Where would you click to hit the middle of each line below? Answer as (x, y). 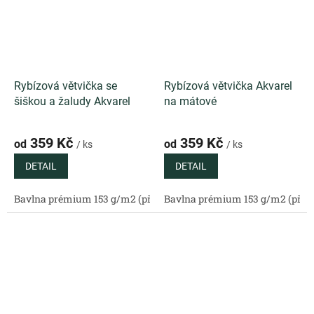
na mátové (190, 101)
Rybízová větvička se (66, 86)
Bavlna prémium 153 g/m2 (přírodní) (98, 198)
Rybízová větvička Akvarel (228, 86)
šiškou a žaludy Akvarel (72, 101)
